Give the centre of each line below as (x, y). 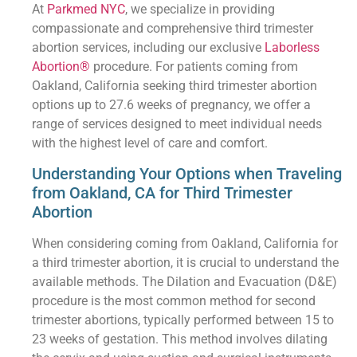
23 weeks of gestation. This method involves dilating (180, 339)
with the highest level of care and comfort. (150, 143)
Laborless (292, 47)
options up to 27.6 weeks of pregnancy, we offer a (172, 104)
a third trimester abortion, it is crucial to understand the (186, 263)
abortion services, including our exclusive (149, 47)
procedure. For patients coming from (194, 66)
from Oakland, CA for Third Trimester (163, 193)
